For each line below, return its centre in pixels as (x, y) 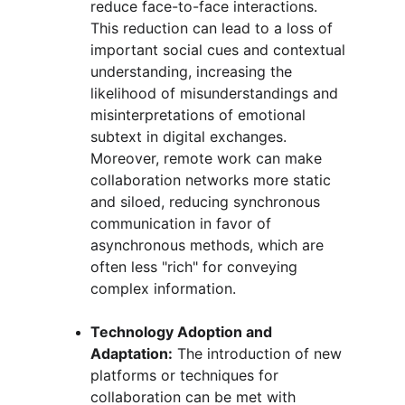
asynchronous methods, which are (209, 245)
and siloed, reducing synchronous (207, 202)
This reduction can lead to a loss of (214, 28)
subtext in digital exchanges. (191, 137)
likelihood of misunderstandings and (217, 93)
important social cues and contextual (220, 50)
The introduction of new (259, 353)
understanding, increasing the (193, 71)
